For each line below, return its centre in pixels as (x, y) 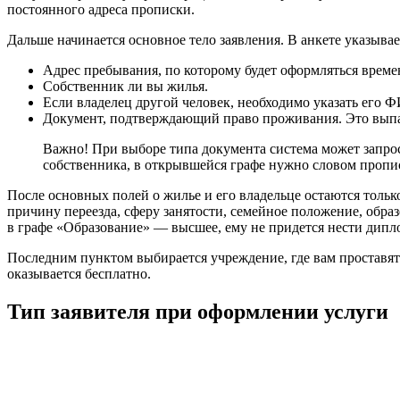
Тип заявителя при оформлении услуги (198, 311)
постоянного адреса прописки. (101, 10)
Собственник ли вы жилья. (125, 87)
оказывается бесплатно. (79, 274)
